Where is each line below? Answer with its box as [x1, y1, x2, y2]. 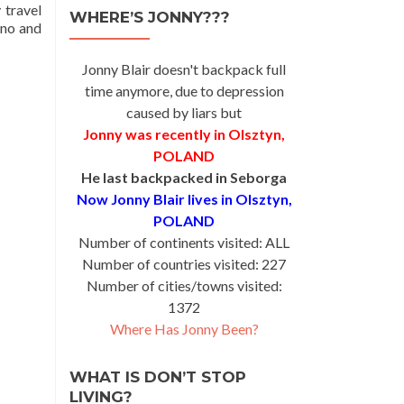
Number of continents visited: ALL [78, 234, 289, 251]
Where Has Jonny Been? [109, 320, 259, 337]
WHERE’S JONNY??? [69, 8, 230, 26]
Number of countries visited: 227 [82, 255, 286, 272]
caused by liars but [126, 104, 242, 121]
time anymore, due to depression [84, 82, 284, 99]
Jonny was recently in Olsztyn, [83, 125, 285, 142]
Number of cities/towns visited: [86, 277, 282, 294]
